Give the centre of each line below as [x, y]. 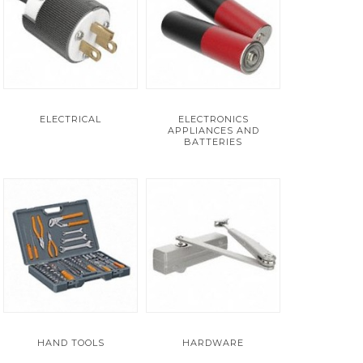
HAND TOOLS [70, 343]
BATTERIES [213, 142]
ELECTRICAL [70, 119]
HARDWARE [213, 343]
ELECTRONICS [213, 119]
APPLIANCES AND [213, 130]
